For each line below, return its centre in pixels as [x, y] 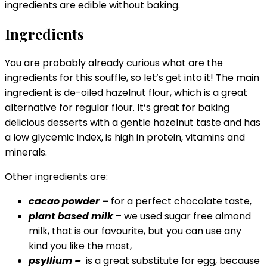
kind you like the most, [80, 246]
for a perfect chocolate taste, [180, 201]
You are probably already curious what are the [114, 63]
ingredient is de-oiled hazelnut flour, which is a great [126, 93]
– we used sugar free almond [182, 216]
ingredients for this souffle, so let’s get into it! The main [132, 78]
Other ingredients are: [56, 177]
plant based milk [71, 216]
